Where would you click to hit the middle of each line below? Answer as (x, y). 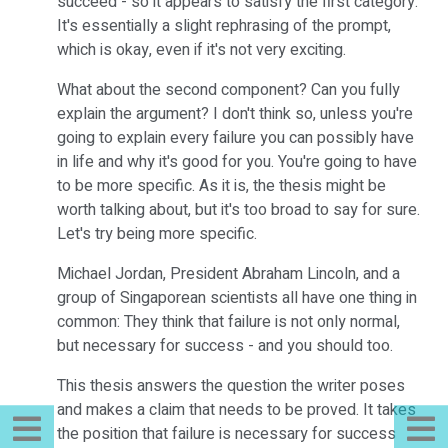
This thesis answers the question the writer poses (231, 386)
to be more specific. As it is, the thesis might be (221, 186)
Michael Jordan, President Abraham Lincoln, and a (228, 274)
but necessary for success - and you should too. (225, 346)
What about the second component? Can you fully (228, 90)
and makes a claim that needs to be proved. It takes (236, 410)
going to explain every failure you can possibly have (235, 138)
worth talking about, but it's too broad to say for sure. (238, 210)
